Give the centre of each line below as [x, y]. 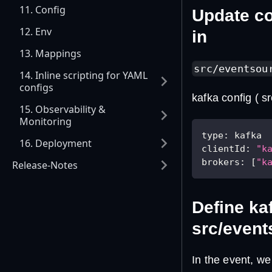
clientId [223, 148]
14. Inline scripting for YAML [83, 75]
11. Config [42, 10]
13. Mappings [50, 53]
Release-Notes [45, 165]
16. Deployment [56, 143]
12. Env [36, 32]
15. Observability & [63, 109]
